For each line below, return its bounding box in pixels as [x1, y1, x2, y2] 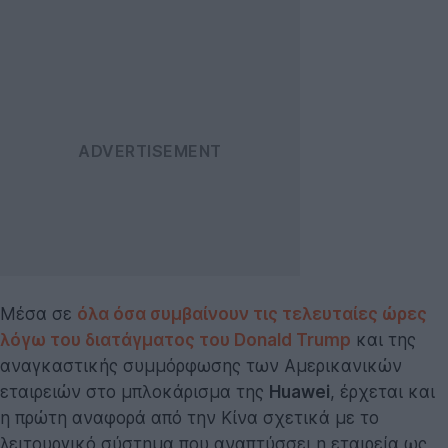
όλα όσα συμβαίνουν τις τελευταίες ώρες [77, 303, 427, 324]
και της [351, 329, 416, 350]
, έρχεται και [330, 381, 435, 402]
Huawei [269, 381, 330, 402]
